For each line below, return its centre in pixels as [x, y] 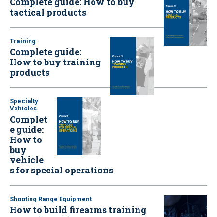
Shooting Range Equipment [51, 199]
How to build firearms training [78, 209]
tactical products [48, 12]
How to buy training [55, 62]
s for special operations [62, 170]
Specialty [24, 101]
